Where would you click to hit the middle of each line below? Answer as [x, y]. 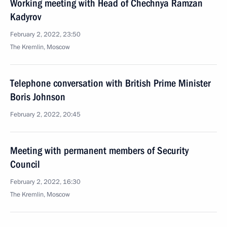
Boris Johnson [38, 97]
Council [25, 164]
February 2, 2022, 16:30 [45, 182]
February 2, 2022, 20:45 [45, 115]
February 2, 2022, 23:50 [45, 34]
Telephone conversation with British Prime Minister [110, 83]
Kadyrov [26, 17]
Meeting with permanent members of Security [99, 150]
